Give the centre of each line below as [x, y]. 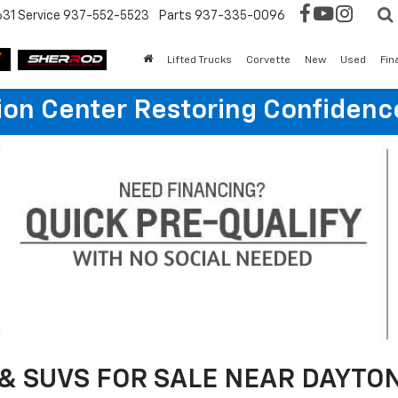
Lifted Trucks [199, 60]
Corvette [268, 60]
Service [39, 16]
